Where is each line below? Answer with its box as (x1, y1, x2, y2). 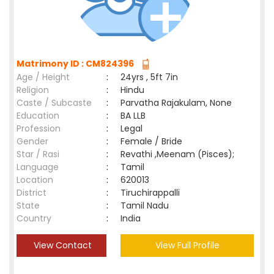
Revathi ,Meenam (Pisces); (120, 148, 234, 160)
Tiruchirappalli (120, 187, 185, 199)
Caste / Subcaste (17, 97, 92, 109)
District (17, 187, 46, 199)
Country (17, 212, 51, 224)
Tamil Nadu (120, 199, 169, 212)
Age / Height (17, 71, 70, 83)
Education (17, 109, 59, 122)
